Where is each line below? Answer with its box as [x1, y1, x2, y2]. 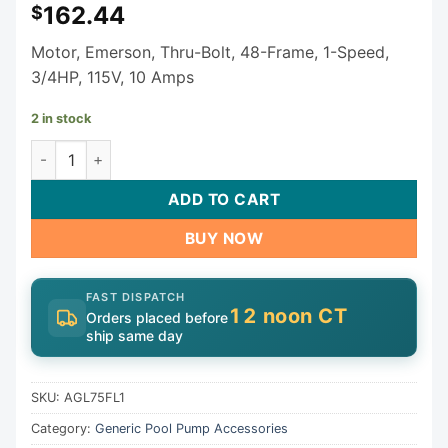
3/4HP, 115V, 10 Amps [31, 66, 194, 87]
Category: [31, 421, 95, 437]
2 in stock [31, 110, 91, 126]
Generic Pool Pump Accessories [95, 421, 288, 437]
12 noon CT [228, 304, 347, 329]
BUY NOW [184, 228, 264, 248]
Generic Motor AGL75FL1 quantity [30, 141, 267, 159]
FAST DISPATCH [86, 290, 186, 305]
